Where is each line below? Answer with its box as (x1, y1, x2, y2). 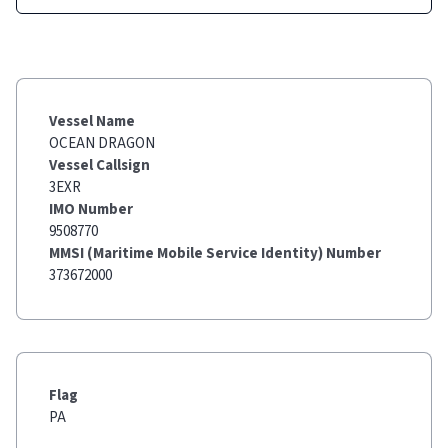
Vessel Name (49, 111, 135, 132)
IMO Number (49, 199, 133, 220)
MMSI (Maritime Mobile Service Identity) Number (49, 243, 381, 264)
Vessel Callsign (49, 155, 150, 176)
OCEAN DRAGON (49, 133, 155, 154)
